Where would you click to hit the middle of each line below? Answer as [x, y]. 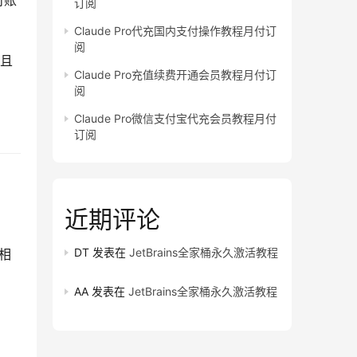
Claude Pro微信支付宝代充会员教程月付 [175, 119]
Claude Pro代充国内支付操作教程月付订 [175, 31]
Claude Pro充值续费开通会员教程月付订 [175, 75]
